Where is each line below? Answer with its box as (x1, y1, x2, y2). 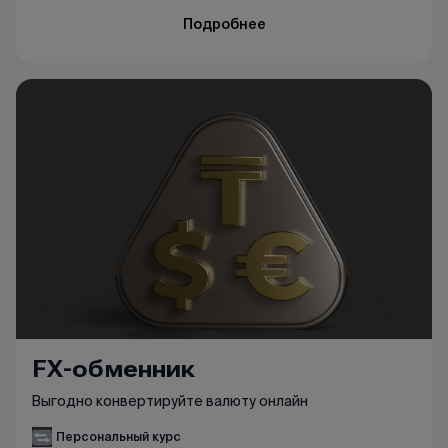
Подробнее (182, 15, 266, 34)
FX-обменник (32, 354, 195, 383)
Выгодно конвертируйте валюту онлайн (32, 391, 308, 410)
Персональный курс (56, 428, 181, 444)
